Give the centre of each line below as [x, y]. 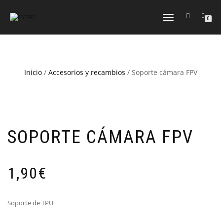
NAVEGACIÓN [178, 27]
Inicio [33, 72]
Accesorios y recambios [87, 72]
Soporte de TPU [30, 203]
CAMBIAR [173, 18]
